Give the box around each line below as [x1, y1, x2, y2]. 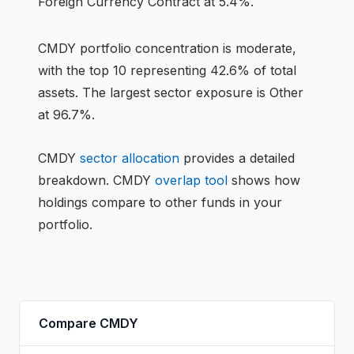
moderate [235, 40, 292, 56]
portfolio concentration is [76, 40, 232, 56]
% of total [237, 62, 296, 78]
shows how [228, 172, 300, 188]
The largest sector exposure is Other [82, 85, 303, 100]
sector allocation [80, 150, 179, 166]
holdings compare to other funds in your [38, 194, 282, 210]
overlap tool [155, 172, 228, 188]
